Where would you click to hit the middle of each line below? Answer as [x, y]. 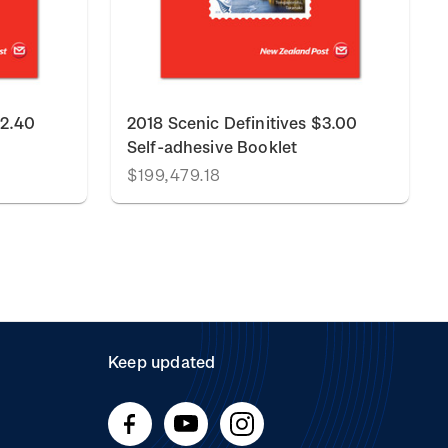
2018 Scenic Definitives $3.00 [242, 122]
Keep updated [162, 361]
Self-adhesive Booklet [212, 146]
